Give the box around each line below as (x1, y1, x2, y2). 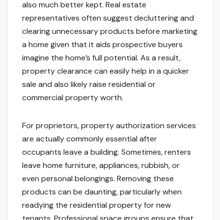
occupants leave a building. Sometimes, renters (22, 147, 191, 158)
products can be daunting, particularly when (22, 187, 182, 197)
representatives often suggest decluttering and (22, 13, 194, 24)
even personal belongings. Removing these (22, 173, 174, 184)
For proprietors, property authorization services (22, 120, 196, 131)
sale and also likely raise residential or (22, 79, 156, 90)
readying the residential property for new (22, 200, 171, 211)
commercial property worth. (22, 92, 123, 103)
